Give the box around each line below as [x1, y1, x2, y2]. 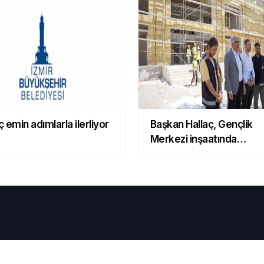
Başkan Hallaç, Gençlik [150, 117, 253, 130]
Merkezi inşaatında [150, 132, 237, 144]
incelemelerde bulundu [150, 147, 257, 159]
